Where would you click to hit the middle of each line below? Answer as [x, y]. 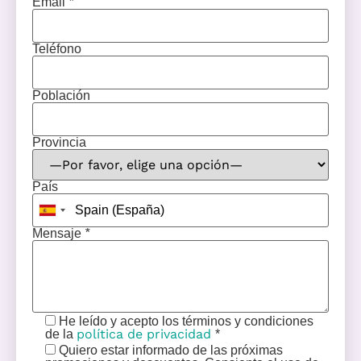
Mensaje [58, 233]
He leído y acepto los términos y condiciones [186, 321]
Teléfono [57, 48]
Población [61, 95]
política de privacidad [146, 334]
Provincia [59, 142]
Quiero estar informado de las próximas [171, 350]
